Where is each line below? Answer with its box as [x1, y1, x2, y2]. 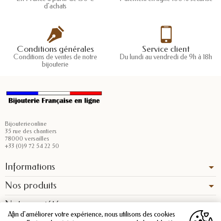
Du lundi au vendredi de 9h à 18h [119, 53, 212, 62]
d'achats [44, 2, 67, 11]
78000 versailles [5, 135, 49, 143]
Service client [142, 44, 189, 55]
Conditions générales [17, 44, 94, 55]
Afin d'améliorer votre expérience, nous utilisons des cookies [8, 210, 175, 219]
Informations [5, 161, 55, 173]
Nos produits [5, 180, 57, 191]
